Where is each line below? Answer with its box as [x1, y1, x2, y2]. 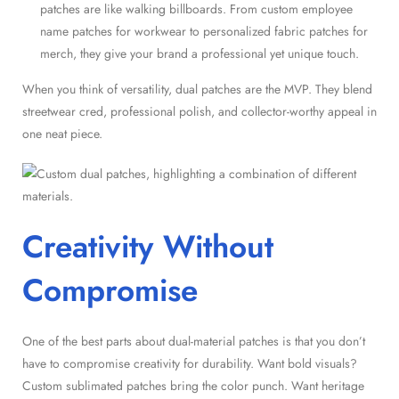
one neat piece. [22, 124, 102, 142]
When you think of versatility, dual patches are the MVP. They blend [22, 79, 372, 98]
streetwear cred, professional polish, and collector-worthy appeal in [22, 102, 377, 120]
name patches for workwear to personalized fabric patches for [40, 21, 368, 40]
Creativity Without [22, 224, 273, 269]
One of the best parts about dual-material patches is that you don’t [22, 331, 365, 350]
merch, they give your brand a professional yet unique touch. [40, 44, 359, 62]
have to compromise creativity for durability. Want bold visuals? [22, 354, 357, 372]
